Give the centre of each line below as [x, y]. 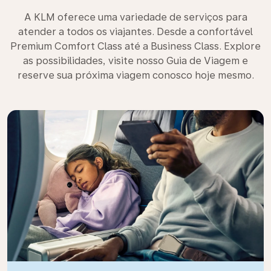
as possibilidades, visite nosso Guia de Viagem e [135, 61]
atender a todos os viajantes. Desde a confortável [135, 32]
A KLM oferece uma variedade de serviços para [135, 17]
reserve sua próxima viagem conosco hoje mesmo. [135, 75]
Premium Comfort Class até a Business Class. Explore [135, 46]
